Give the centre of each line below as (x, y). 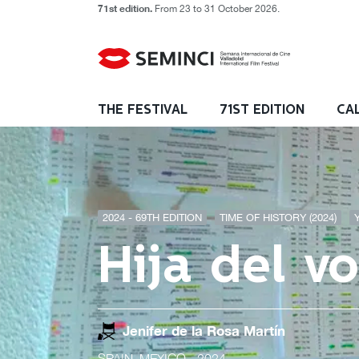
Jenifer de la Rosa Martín (204, 331)
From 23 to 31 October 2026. (216, 9)
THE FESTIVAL (143, 110)
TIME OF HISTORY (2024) (278, 218)
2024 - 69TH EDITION (152, 218)
